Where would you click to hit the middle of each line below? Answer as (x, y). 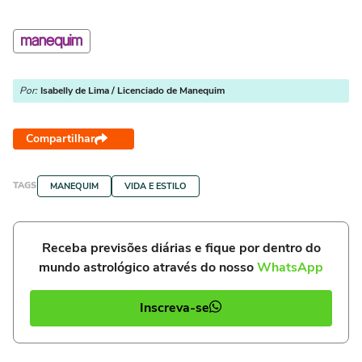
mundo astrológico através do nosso (148, 267)
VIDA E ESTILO (156, 186)
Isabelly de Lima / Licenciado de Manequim (133, 90)
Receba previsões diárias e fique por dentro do (181, 248)
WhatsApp (290, 267)
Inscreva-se (175, 308)
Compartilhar (60, 138)
